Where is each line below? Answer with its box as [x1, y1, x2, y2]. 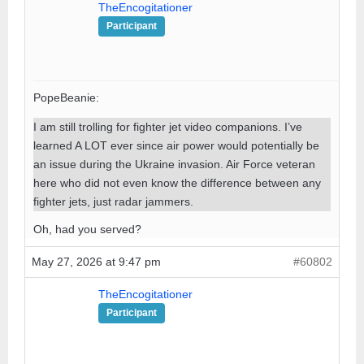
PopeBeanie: [33, 90, 99, 104]
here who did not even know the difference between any [33, 175, 321, 189]
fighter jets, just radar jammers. [33, 194, 193, 208]
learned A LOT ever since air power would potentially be [33, 138, 319, 152]
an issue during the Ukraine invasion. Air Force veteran [33, 157, 315, 171]
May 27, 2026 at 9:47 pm [32, 254, 161, 268]
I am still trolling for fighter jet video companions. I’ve [33, 119, 302, 133]
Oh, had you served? [33, 222, 141, 236]
